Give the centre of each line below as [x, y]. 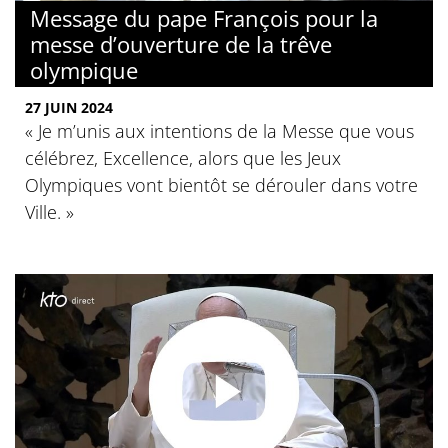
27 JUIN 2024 [69, 108]
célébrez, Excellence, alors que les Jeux [183, 158]
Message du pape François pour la [204, 18]
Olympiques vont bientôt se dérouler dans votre [221, 185]
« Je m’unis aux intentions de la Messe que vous [219, 131]
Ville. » [49, 212]
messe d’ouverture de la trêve [181, 44]
